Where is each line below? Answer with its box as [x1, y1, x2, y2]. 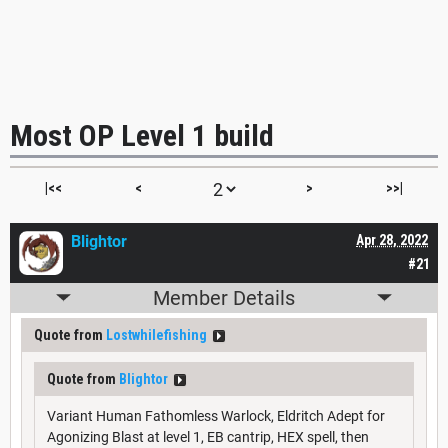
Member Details [153, 285, 295, 310]
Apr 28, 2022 [356, 231, 428, 248]
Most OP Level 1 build [10, 117, 274, 153]
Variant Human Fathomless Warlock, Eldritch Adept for [47, 407, 385, 424]
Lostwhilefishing [106, 326, 207, 343]
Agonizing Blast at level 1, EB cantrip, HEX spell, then [47, 428, 369, 445]
